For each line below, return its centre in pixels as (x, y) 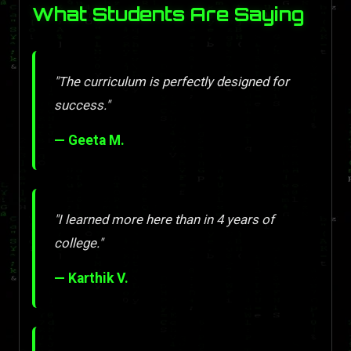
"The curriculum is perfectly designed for (172, 82)
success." (82, 105)
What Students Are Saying (168, 14)
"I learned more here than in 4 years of (164, 220)
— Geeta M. (89, 141)
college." (78, 243)
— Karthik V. (91, 279)
